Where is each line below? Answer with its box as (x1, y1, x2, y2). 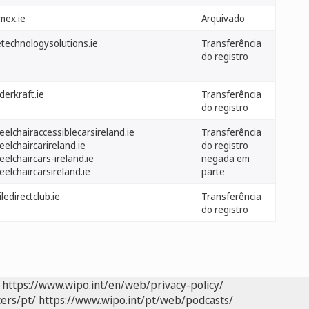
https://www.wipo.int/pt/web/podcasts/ (39, 292, 233, 308)
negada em (201, 152, 250, 165)
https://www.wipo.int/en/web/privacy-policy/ (2, 277, 223, 292)
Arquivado (201, 12, 245, 25)
